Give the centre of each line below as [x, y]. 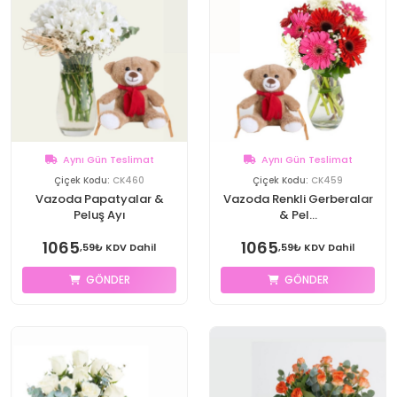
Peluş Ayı [99, 215]
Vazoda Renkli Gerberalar [298, 199]
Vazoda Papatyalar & [99, 199]
